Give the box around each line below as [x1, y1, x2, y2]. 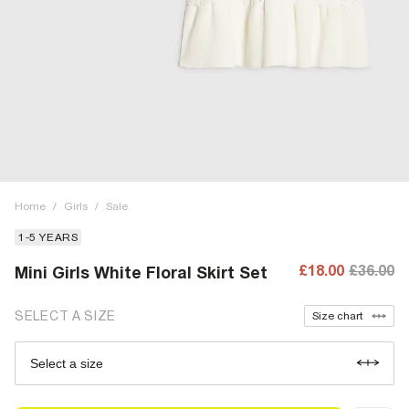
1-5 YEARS [18, 231, 79, 244]
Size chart [312, 309, 362, 322]
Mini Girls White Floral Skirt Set [15, 263, 267, 282]
